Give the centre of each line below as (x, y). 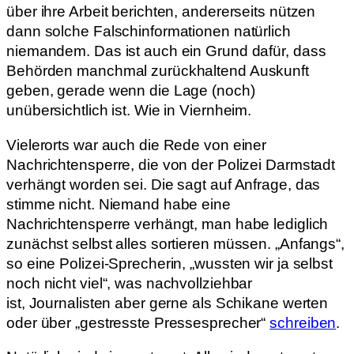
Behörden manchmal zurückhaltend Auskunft (158, 71)
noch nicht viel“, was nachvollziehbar (130, 283)
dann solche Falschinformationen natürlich (149, 32)
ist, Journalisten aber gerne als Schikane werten (168, 303)
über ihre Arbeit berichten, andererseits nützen (161, 12)
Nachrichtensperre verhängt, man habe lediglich (168, 224)
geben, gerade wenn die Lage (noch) (131, 91)
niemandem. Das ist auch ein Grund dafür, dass (166, 51)
